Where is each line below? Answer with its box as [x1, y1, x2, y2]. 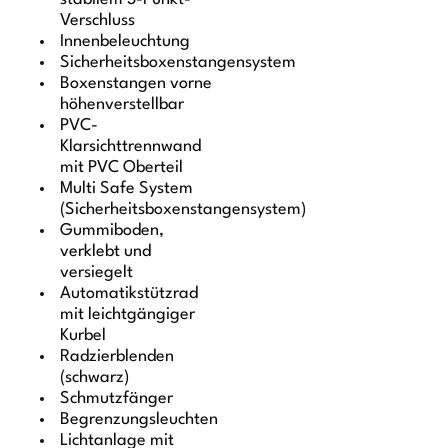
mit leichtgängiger [60, 305, 196, 323]
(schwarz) [60, 368, 130, 386]
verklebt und [60, 242, 152, 260]
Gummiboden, [60, 221, 165, 239]
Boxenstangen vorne [60, 74, 213, 92]
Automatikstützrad [60, 284, 199, 302]
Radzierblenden [60, 347, 175, 365]
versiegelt [60, 263, 134, 281]
